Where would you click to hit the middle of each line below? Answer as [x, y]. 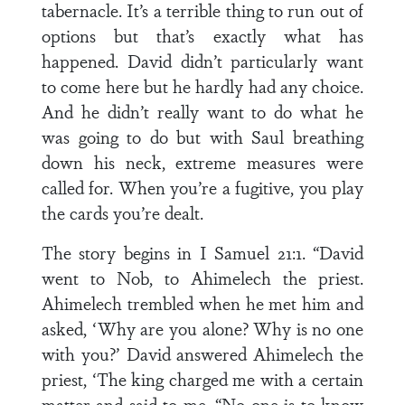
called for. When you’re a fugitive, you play [202, 187]
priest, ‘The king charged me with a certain [202, 379]
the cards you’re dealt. [122, 212]
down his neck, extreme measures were [202, 162]
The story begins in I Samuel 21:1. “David [202, 252]
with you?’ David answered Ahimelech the [202, 353]
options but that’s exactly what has [202, 35]
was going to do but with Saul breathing [202, 137]
